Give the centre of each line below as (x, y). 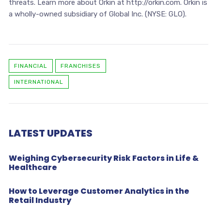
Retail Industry (40, 200)
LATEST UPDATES (50, 133)
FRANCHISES (80, 66)
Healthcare (33, 167)
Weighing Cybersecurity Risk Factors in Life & (103, 158)
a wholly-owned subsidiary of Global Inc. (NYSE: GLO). (97, 14)
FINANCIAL (31, 66)
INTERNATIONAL (39, 82)
